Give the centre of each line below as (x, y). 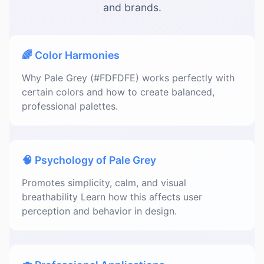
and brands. (132, 7)
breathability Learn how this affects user (112, 197)
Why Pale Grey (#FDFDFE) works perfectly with (128, 78)
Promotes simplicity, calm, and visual (104, 183)
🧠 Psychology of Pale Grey (89, 160)
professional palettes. (70, 106)
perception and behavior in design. (99, 211)
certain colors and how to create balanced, (118, 92)
